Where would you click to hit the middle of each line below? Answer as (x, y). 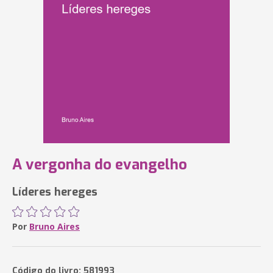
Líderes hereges (55, 192)
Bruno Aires (55, 226)
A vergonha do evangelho (100, 165)
